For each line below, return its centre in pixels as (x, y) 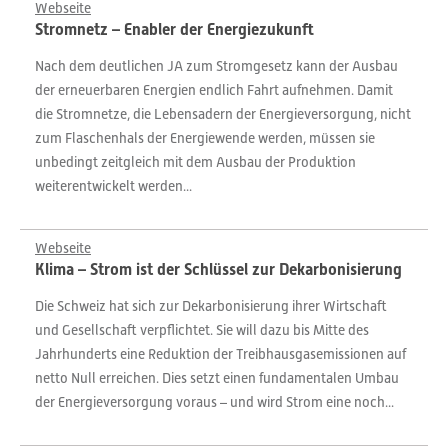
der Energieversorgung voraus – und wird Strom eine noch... (214, 402)
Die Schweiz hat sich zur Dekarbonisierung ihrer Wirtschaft (211, 306)
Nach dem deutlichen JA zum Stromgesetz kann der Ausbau (216, 66)
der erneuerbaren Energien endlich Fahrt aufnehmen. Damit (214, 90)
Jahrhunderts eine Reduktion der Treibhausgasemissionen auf (220, 354)
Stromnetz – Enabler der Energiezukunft (174, 29)
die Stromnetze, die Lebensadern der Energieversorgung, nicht (223, 114)
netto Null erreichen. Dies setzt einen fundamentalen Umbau (217, 378)
